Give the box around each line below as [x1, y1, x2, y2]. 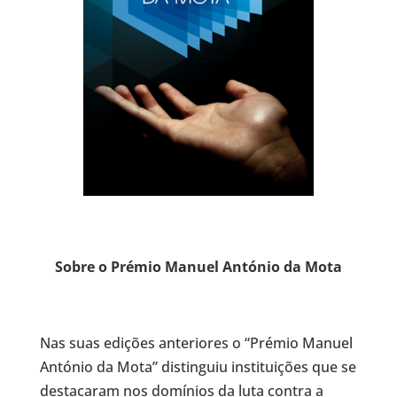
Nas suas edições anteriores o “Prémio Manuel [39, 333, 353, 353]
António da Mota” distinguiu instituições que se [39, 357, 356, 377]
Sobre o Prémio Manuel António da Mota [54, 257, 342, 276]
